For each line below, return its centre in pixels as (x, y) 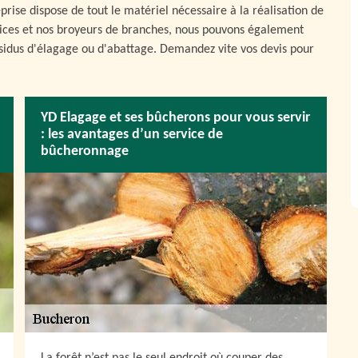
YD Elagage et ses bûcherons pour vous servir (175, 118)
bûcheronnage (85, 151)
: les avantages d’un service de (132, 135)
